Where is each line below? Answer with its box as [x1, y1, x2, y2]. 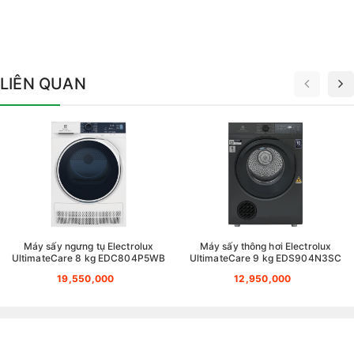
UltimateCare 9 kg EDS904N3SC [189, 252, 342, 265]
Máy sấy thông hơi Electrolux [199, 240, 332, 253]
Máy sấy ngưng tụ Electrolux [23, 240, 154, 253]
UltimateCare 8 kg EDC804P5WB [11, 252, 166, 265]
